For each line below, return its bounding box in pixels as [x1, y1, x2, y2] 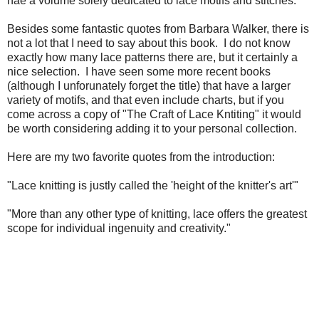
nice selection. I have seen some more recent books [7, 65, 271, 78]
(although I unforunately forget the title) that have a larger [7, 79, 291, 92]
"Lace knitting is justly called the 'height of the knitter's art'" [7, 179, 298, 192]
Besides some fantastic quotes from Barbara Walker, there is [7, 22, 309, 35]
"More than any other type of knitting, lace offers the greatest [7, 207, 307, 220]
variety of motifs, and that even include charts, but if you [7, 93, 284, 106]
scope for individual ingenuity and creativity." [7, 221, 236, 234]
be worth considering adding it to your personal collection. [7, 122, 303, 135]
